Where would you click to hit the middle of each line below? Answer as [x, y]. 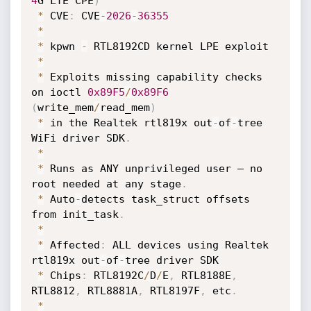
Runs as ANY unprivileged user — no [153, 169]
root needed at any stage [106, 184]
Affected [72, 245]
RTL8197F [171, 291]
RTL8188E [203, 276]
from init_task [75, 215]
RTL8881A [109, 291]
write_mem [65, 108]
